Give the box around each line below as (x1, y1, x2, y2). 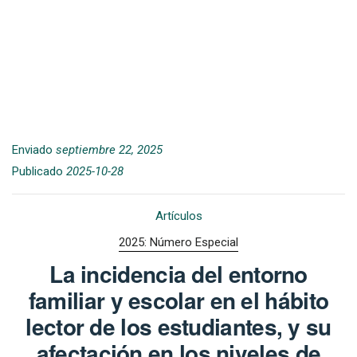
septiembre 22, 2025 (56, 142, 163, 157)
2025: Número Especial (119, 234, 238, 249)
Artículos (155, 208, 202, 223)
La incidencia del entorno (49, 257, 308, 291)
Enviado (12, 142, 56, 157)
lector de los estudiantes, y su (25, 310, 331, 343)
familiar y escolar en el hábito (28, 284, 329, 317)
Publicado (12, 163, 66, 178)
